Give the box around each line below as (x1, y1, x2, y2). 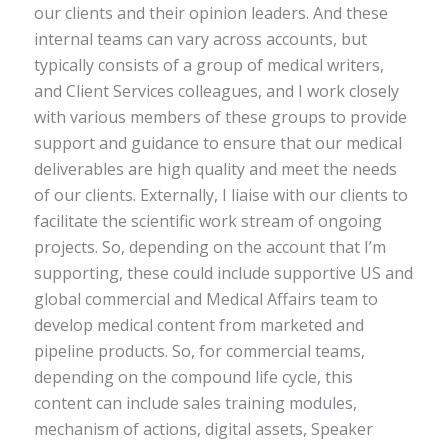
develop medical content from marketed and (33, 313, 364, 336)
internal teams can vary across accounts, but (33, 27, 367, 50)
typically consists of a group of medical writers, (33, 53, 384, 76)
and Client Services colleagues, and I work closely (33, 79, 399, 102)
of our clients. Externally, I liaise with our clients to (33, 183, 408, 206)
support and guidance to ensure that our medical (33, 131, 402, 154)
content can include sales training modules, (33, 391, 357, 414)
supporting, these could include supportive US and (33, 261, 413, 284)
